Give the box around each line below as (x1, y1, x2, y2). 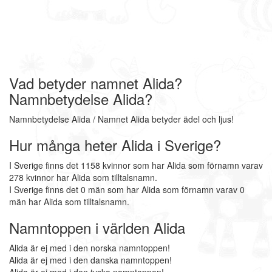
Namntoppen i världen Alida (9, 217, 185, 238)
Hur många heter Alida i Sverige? (9, 134, 221, 155)
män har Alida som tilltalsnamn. (9, 195, 129, 208)
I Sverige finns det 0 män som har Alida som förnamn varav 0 (9, 183, 245, 195)
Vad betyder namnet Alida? (9, 72, 182, 93)
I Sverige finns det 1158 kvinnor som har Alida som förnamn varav (9, 159, 263, 171)
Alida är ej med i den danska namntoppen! (9, 254, 172, 266)
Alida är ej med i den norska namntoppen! (9, 242, 170, 254)
